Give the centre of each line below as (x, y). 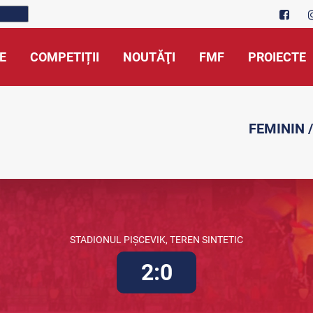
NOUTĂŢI (149, 57)
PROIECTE (277, 57)
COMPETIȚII (65, 57)
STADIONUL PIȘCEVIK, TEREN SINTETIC (156, 240)
